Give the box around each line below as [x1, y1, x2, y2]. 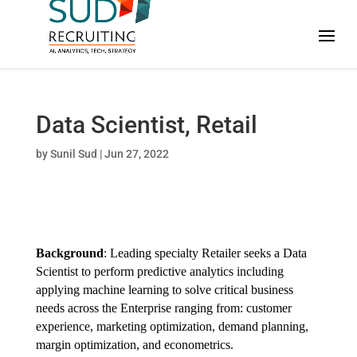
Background [35, 246, 104, 260]
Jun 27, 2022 [104, 147, 169, 160]
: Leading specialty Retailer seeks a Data [103, 246, 307, 260]
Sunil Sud [49, 147, 97, 160]
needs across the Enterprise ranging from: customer [35, 301, 292, 315]
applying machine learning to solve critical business [35, 283, 293, 296]
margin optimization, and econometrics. [35, 338, 233, 351]
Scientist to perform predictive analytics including [35, 265, 284, 278]
